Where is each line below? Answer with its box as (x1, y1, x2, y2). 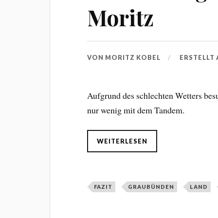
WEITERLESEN (97, 137, 148, 145)
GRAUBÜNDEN (128, 183, 175, 190)
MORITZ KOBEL (105, 53, 161, 61)
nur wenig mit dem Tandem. (87, 104, 185, 116)
